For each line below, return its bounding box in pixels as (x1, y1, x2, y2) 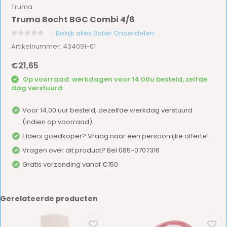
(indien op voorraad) (22, 117, 93, 127)
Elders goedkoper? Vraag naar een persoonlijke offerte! (22, 131, 209, 141)
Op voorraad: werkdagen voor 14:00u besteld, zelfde (21, 74, 208, 84)
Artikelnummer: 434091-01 (11, 42, 96, 51)
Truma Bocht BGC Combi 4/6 (11, 14, 135, 25)
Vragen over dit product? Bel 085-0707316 (22, 145, 160, 155)
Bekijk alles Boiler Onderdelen (56, 28, 155, 38)
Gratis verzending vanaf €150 (22, 159, 119, 169)
